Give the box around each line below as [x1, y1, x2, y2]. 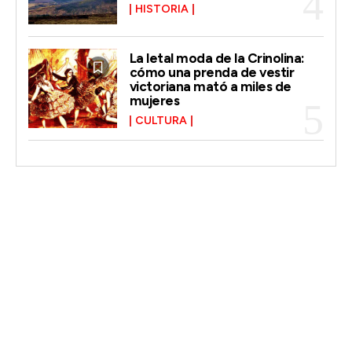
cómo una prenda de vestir [129, 64, 295, 80]
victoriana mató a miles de [129, 78, 291, 94]
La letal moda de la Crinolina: [129, 49, 305, 66]
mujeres [129, 92, 180, 108]
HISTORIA [134, 2, 189, 16]
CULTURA [134, 113, 187, 127]
